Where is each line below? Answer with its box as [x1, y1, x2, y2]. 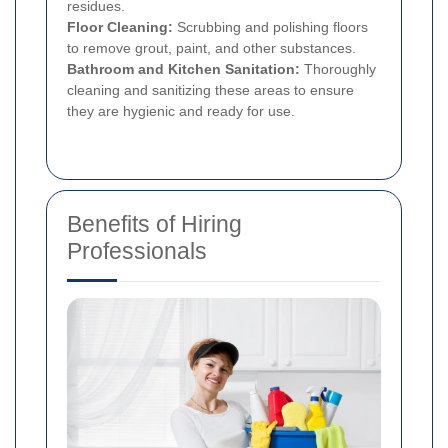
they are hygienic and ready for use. [67, 102, 295, 119]
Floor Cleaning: [67, 18, 173, 35]
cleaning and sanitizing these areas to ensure [67, 81, 354, 98]
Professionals [67, 237, 207, 264]
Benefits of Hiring [67, 210, 242, 237]
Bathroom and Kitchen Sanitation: [67, 60, 300, 77]
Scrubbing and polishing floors [173, 18, 368, 35]
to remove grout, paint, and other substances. [67, 39, 356, 56]
